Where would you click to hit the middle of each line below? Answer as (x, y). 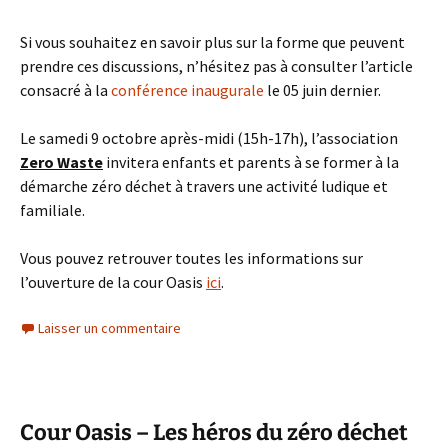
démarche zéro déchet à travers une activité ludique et (204, 186)
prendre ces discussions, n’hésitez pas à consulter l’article (216, 66)
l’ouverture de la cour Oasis (113, 282)
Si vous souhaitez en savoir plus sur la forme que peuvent (212, 42)
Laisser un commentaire (109, 328)
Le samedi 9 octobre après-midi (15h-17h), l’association (209, 138)
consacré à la (65, 90)
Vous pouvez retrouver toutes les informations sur (191, 258)
